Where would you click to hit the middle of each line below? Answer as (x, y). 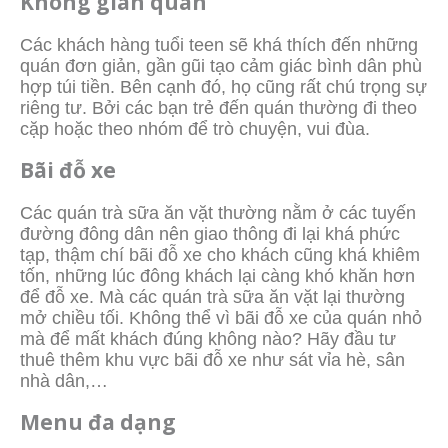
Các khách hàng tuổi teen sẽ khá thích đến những (219, 45)
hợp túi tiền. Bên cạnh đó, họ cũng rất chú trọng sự (223, 87)
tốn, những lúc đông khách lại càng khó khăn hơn (217, 276)
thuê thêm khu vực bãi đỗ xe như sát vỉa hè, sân (212, 360)
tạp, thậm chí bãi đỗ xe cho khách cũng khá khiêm (220, 255)
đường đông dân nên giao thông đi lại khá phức (210, 234)
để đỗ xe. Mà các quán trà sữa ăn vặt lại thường (212, 297)
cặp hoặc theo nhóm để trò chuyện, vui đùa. (195, 129)
